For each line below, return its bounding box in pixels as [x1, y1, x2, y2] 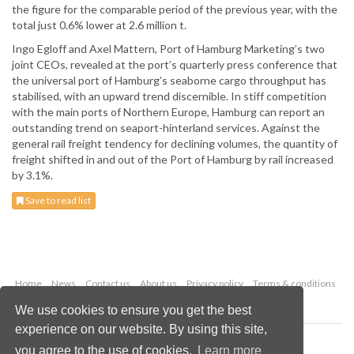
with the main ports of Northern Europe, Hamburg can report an [12, 105, 325, 119]
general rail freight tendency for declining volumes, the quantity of [12, 137, 337, 151]
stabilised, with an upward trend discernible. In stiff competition [12, 89, 326, 104]
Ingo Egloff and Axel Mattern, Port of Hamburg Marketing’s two [12, 42, 325, 56]
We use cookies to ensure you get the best [15, 303, 252, 317]
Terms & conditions [252, 277, 336, 290]
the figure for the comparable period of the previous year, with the [12, 2, 337, 17]
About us [139, 277, 177, 290]
